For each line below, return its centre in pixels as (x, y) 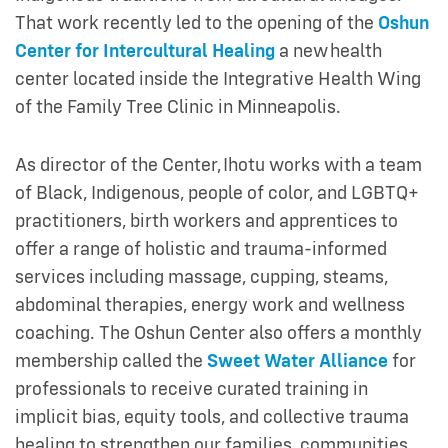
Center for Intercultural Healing (145, 51)
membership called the (111, 361)
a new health (328, 51)
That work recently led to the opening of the (196, 23)
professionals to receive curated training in (191, 389)
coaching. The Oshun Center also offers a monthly (218, 333)
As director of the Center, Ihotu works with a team (218, 165)
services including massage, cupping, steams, (201, 277)
